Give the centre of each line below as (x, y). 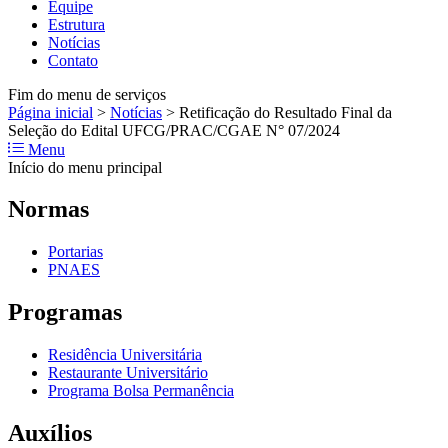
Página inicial (50, 112)
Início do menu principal (85, 167)
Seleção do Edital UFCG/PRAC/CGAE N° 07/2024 (174, 130)
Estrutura (76, 24)
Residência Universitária (125, 355)
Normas (48, 209)
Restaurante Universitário (128, 373)
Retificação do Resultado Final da (285, 112)
